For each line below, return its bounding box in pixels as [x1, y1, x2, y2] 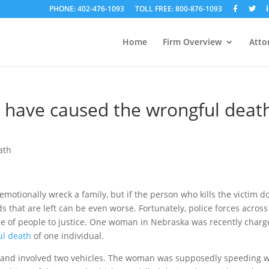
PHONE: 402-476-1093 [49, 4, 124, 14]
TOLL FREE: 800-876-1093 [134, 4, 222, 14]
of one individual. [31, 230, 104, 241]
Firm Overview [162, 36, 222, 47]
